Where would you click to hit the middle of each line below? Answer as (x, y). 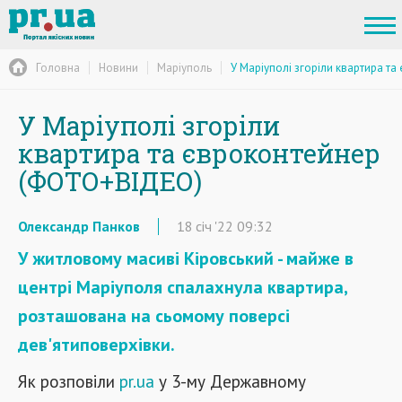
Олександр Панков (79, 226)
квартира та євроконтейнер (199, 153)
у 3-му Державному (230, 381)
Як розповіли (69, 381)
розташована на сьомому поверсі (154, 316)
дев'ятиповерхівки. (96, 345)
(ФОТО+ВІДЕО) (110, 181)
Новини (118, 67)
